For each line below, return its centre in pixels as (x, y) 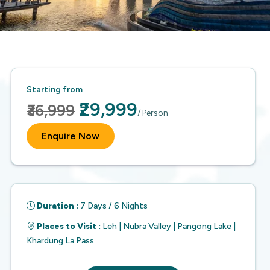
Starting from (55, 89)
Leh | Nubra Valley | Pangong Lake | (169, 226)
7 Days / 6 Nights (114, 206)
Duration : (57, 206)
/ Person (153, 113)
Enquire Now (71, 136)
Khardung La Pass (60, 241)
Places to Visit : (68, 226)
